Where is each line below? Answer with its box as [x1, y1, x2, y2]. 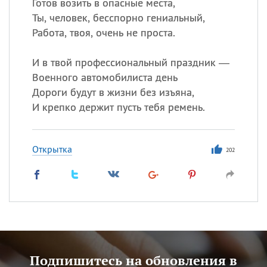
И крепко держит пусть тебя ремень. [32, 100, 205, 114]
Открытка [32, 143, 72, 155]
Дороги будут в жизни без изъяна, [32, 85, 194, 99]
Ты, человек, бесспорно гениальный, [32, 11, 205, 24]
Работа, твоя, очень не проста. [32, 26, 175, 39]
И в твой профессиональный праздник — [32, 55, 229, 69]
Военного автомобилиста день [32, 70, 178, 84]
